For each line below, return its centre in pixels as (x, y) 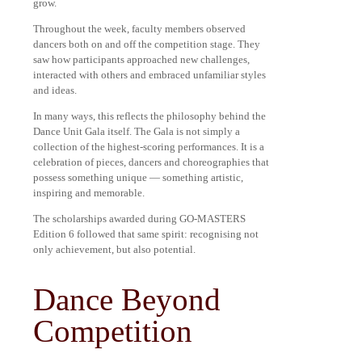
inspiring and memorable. (89, 193)
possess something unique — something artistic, (138, 178)
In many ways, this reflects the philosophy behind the (149, 116)
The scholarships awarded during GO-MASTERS (139, 219)
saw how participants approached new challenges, (141, 60)
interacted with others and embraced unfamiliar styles (149, 75)
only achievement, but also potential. (114, 250)
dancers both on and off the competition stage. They (147, 44)
